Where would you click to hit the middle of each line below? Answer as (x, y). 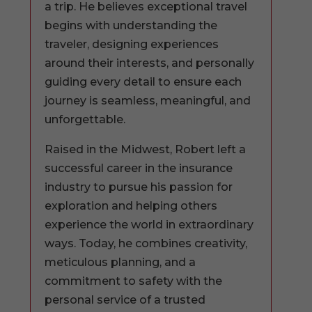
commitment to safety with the (134, 281)
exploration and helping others (131, 206)
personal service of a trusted (125, 300)
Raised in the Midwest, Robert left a (146, 150)
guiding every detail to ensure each (143, 82)
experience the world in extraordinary (149, 225)
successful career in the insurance (139, 169)
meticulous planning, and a (120, 263)
